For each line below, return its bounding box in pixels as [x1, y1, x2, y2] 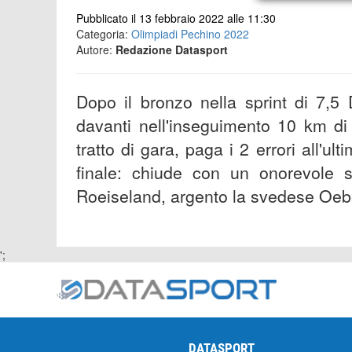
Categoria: [76, 25, 131, 42]
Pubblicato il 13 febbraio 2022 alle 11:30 [76, 9, 276, 26]
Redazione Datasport [115, 41, 228, 57]
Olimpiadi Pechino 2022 [131, 25, 249, 42]
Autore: [76, 41, 115, 57]
